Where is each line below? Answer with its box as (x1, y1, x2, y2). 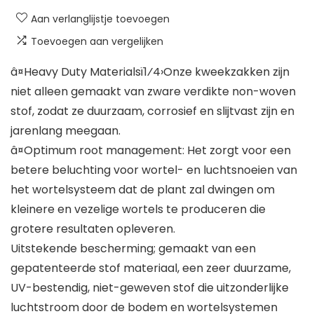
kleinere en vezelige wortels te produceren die (11, 201, 266, 218)
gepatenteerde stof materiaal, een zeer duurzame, (11, 260, 291, 277)
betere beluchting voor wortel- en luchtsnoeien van (11, 162, 297, 179)
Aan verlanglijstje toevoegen (31, 12, 170, 27)
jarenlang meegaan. (11, 123, 121, 139)
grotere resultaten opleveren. (11, 221, 175, 238)
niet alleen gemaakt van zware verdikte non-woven (11, 83, 296, 100)
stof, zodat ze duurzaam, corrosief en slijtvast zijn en (11, 103, 294, 120)
